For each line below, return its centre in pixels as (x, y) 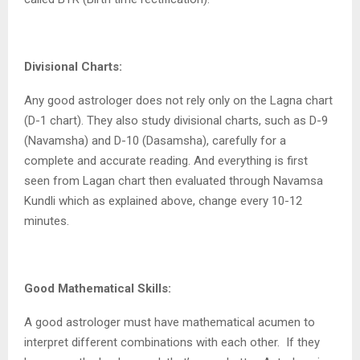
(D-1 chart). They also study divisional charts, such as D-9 (176, 121)
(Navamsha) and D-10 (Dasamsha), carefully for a (155, 141)
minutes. (48, 221)
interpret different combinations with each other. (153, 343)
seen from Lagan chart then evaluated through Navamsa (174, 181)
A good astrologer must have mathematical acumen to (170, 323)
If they (303, 343)
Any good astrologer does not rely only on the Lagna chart (178, 101)
